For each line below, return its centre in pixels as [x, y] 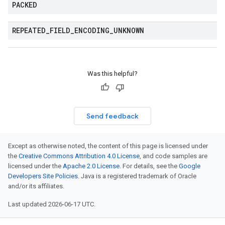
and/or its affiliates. [36, 186]
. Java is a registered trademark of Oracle [137, 176]
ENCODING [92, 30]
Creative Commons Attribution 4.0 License [79, 156]
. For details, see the [149, 166]
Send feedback [113, 116]
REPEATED [29, 30]
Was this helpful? [113, 74]
